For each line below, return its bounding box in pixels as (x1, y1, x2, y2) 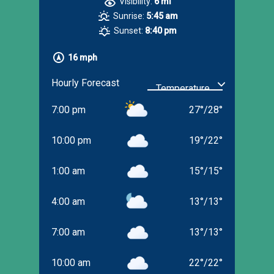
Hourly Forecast (51, 77, 119, 89)
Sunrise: (113, 10, 144, 21)
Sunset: (114, 25, 144, 35)
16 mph (68, 52, 98, 62)
